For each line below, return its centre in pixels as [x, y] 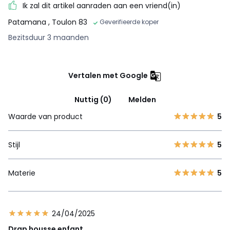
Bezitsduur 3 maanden [49, 37]
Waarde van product [45, 116]
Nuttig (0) [93, 99]
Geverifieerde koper [129, 22]
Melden [142, 99]
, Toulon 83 [68, 22]
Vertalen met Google [108, 75]
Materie [22, 173]
